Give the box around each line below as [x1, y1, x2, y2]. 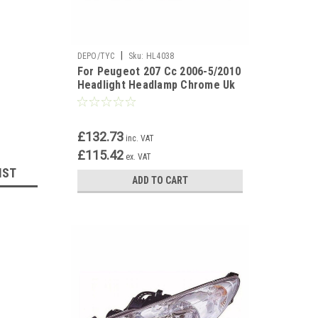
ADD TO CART [131, 175, 188, 186]
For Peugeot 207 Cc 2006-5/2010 [77, 65, 241, 78]
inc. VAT [125, 133, 154, 143]
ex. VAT [125, 152, 151, 162]
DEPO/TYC [77, 51, 115, 61]
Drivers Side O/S [77, 92, 159, 105]
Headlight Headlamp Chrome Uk [77, 78, 236, 92]
